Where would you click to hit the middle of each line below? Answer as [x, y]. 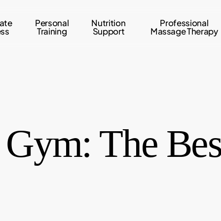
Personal [52, 23]
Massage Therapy [184, 31]
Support [109, 31]
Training [52, 31]
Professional [184, 23]
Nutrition [109, 23]
